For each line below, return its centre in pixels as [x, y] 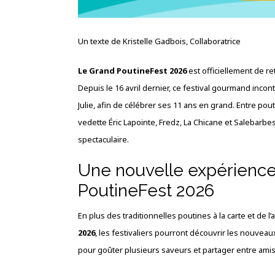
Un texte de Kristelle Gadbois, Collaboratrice [159, 41]
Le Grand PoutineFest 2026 [133, 71]
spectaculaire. [103, 140]
